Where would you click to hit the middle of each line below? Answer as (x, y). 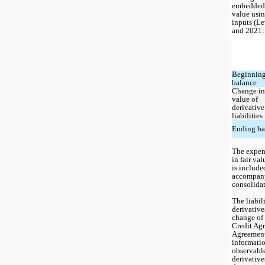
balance (244, 82)
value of (245, 99)
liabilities (247, 115)
